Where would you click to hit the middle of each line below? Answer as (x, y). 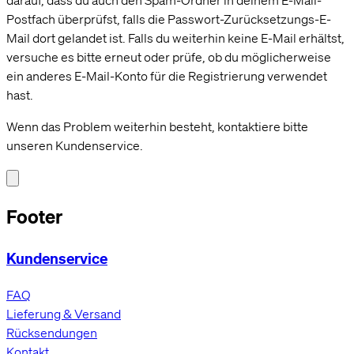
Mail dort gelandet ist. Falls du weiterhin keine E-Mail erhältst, (175, 38)
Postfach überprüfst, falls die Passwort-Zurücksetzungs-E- (169, 19)
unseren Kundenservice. (75, 146)
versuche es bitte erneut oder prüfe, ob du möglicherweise (169, 57)
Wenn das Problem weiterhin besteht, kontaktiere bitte (157, 127)
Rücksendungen (52, 332)
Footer (34, 217)
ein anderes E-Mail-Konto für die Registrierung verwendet (167, 76)
